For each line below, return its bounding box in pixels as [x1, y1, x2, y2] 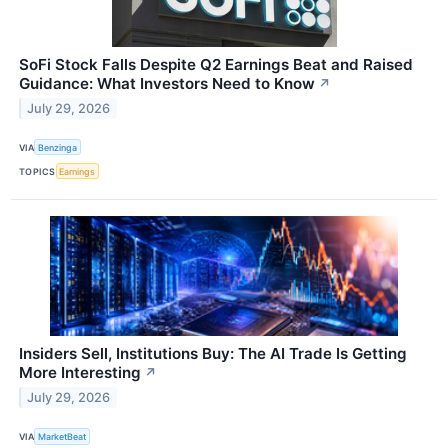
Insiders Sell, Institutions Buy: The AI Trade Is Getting [19, 344, 407, 364]
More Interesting [19, 363, 141, 383]
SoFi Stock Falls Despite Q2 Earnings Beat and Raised [19, 55, 413, 75]
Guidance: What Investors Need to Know [19, 74, 315, 94]
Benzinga [38, 141, 78, 153]
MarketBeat [38, 431, 87, 443]
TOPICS [19, 165, 56, 177]
